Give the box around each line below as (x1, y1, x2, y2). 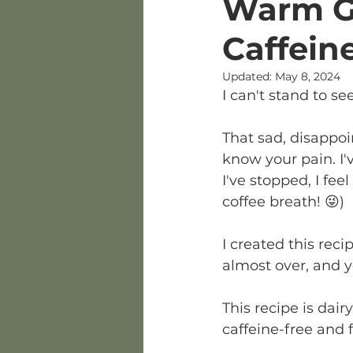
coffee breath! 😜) (222, 193, 344, 210)
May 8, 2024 (275, 69, 340, 84)
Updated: (222, 69, 275, 84)
